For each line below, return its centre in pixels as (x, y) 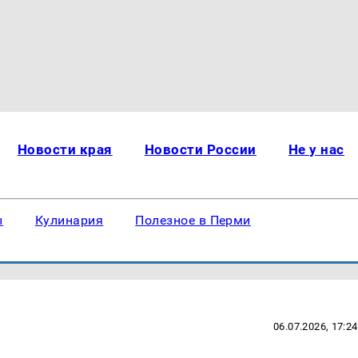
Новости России (200, 149)
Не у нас (316, 149)
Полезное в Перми (193, 220)
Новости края (65, 149)
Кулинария (69, 220)
